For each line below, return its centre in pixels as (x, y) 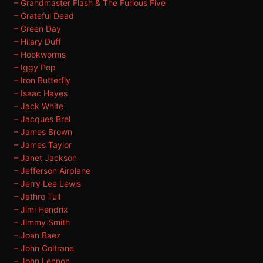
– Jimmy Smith (42, 222)
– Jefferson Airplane (52, 171)
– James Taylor (43, 145)
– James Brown (43, 132)
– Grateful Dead (44, 16)
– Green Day (38, 28)
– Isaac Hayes (41, 93)
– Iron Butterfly (42, 80)
